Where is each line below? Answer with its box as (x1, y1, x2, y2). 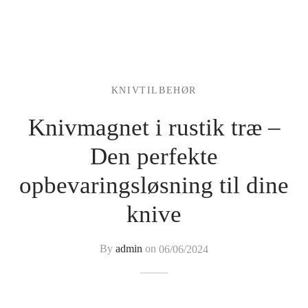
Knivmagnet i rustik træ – (27, 113, 280, 141)
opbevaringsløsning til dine (19, 171, 289, 199)
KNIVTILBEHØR (111, 85, 197, 96)
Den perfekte (90, 142, 218, 170)
